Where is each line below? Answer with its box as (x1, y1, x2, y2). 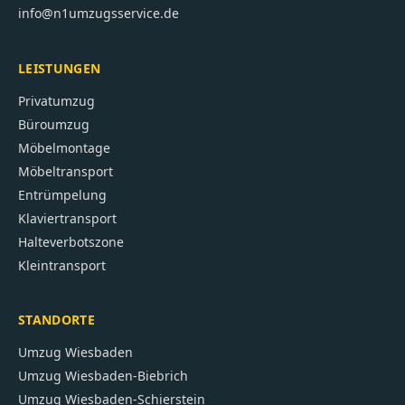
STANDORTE (18, 311, 96, 328)
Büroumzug (18, 116, 89, 133)
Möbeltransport (18, 163, 113, 180)
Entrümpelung (18, 186, 107, 203)
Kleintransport (18, 257, 106, 274)
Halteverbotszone (18, 233, 124, 250)
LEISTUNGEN (18, 60, 101, 77)
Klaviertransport (18, 210, 117, 227)
